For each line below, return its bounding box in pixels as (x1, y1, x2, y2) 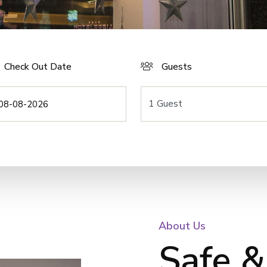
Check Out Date (4, 60, 72, 73)
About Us (159, 219, 206, 233)
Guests (162, 60, 192, 74)
